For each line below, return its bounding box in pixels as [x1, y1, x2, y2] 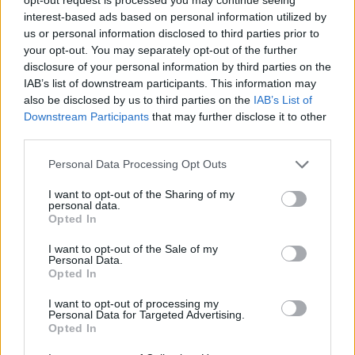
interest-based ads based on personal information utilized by [24, 10, 326, 23]
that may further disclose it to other [149, 109, 326, 123]
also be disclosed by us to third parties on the [24, 93, 254, 106]
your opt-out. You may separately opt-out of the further [24, 43, 297, 56]
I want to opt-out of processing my [48, 296, 219, 310]
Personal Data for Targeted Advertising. [48, 307, 245, 321]
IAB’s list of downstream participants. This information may [24, 76, 316, 90]
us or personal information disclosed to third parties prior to [24, 26, 319, 40]
